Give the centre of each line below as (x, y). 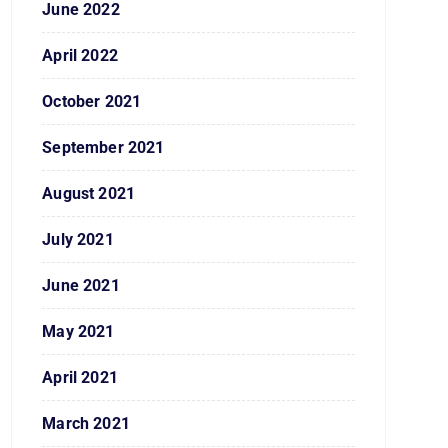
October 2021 (92, 101)
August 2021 (89, 193)
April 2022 (80, 55)
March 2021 (86, 423)
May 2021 (78, 331)
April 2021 (80, 377)
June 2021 (81, 285)
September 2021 (103, 147)
